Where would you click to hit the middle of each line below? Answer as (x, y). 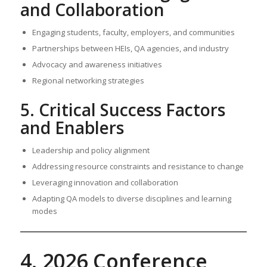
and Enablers (72, 128)
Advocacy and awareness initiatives (97, 65)
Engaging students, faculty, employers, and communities (133, 32)
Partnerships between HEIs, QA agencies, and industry (130, 49)
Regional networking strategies (88, 81)
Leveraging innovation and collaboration (105, 183)
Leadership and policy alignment (91, 150)
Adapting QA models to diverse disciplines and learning (131, 199)
